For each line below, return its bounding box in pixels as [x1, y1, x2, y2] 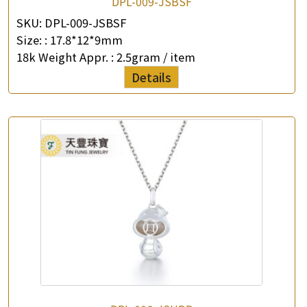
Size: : [16, 31, 47, 48]
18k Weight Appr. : [16, 48, 116, 65]
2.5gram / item [116, 48, 195, 65]
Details [132, 68, 172, 86]
